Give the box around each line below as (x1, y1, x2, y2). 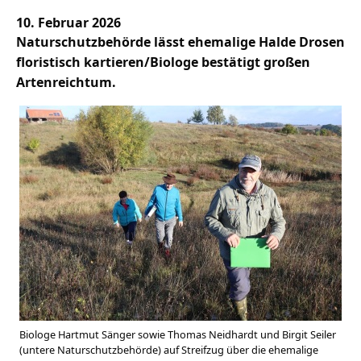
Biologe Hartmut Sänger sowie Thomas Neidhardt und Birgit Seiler (19, 327, 336, 342)
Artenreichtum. (16, 73, 116, 92)
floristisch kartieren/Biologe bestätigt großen (16, 53, 310, 72)
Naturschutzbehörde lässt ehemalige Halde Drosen (16, 33, 345, 52)
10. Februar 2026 (16, 14, 121, 32)
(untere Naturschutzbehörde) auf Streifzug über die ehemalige (19, 342, 318, 358)
